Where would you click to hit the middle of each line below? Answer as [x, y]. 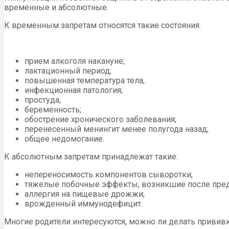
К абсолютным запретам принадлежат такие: [91, 156]
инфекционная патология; [74, 90]
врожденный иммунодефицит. [84, 203]
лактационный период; [68, 71]
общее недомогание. [64, 139]
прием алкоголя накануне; [75, 61]
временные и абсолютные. [56, 7]
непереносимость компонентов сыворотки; [109, 174]
